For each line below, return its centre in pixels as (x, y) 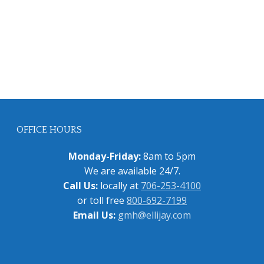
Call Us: (80, 186)
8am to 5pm (169, 156)
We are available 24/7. (132, 171)
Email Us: (94, 215)
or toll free (102, 201)
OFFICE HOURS (49, 130)
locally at (119, 186)
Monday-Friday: (106, 156)
